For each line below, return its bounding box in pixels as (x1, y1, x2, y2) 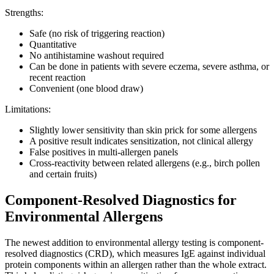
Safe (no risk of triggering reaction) (29, 28, 165, 39)
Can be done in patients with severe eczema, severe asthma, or (29, 61, 269, 72)
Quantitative (29, 39, 76, 50)
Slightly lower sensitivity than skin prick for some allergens (29, 125, 257, 136)
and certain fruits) (29, 169, 97, 180)
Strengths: (5, 7, 43, 18)
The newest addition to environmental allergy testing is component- (5, 237, 264, 248)
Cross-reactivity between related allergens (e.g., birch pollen (29, 158, 260, 169)
